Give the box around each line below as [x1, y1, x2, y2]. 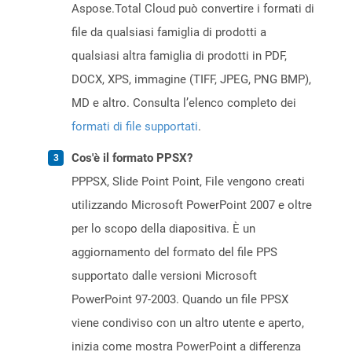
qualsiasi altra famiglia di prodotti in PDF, [71, 49, 287, 64]
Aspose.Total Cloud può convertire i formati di [71, 2, 314, 16]
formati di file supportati [71, 119, 198, 134]
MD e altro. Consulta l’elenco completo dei [71, 96, 296, 111]
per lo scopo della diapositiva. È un [71, 222, 255, 236]
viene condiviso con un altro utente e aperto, [71, 316, 304, 331]
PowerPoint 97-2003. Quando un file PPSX [71, 292, 288, 307]
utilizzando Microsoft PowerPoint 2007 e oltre [71, 198, 312, 213]
